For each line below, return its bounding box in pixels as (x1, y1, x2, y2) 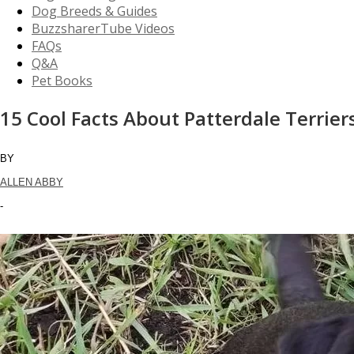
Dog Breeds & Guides (32, 2, 157, 20)
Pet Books (32, 72, 92, 89)
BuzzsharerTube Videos (32, 20, 175, 37)
